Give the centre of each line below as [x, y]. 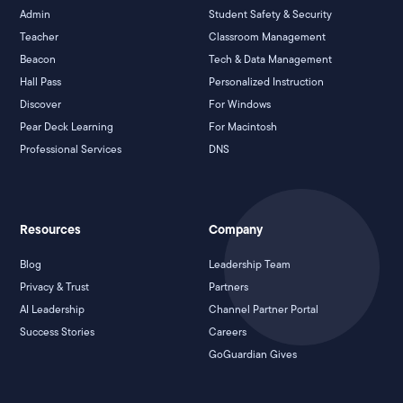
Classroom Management [267, 36]
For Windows [240, 103]
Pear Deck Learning [67, 126]
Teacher [40, 36]
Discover [41, 103]
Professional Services [71, 148]
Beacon [38, 58]
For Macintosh [243, 126]
